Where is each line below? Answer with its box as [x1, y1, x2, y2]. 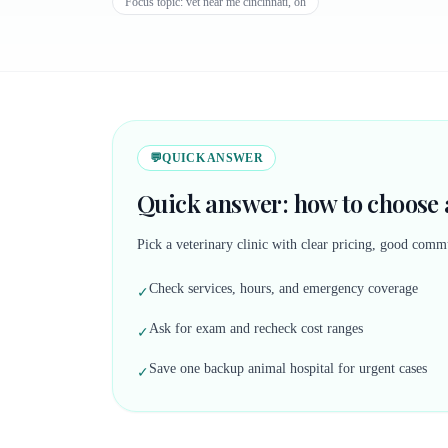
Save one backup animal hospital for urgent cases [149, 361, 427, 376]
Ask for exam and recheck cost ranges [149, 321, 363, 336]
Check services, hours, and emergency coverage [149, 281, 418, 296]
